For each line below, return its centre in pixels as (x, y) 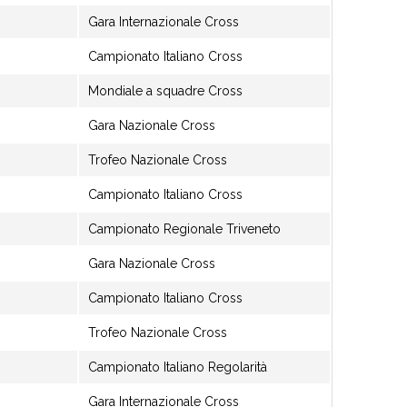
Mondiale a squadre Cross (165, 91)
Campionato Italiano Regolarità (178, 367)
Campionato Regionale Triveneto (184, 229)
